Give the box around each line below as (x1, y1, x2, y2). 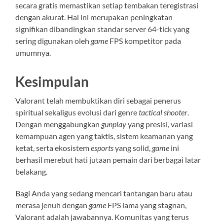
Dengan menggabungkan (15, 119, 102, 129)
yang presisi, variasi (126, 119, 193, 129)
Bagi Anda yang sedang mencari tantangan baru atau (15, 188, 193, 198)
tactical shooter (139, 107, 188, 117)
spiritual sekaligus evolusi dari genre (15, 107, 139, 117)
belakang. (15, 166, 48, 176)
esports (91, 143, 114, 152)
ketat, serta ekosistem (15, 143, 91, 152)
